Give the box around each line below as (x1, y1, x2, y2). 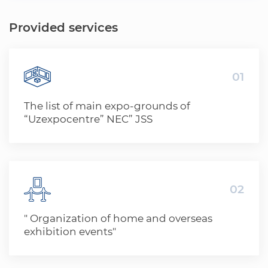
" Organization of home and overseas (24, 212, 212, 224)
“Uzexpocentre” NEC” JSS (24, 113, 153, 125)
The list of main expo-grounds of (24, 100, 190, 112)
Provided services (9, 20, 118, 35)
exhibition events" (24, 226, 116, 237)
